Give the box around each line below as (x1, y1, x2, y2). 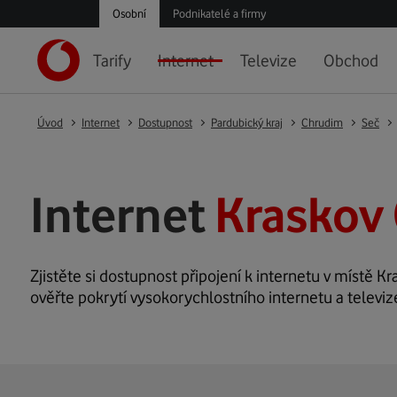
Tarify (93, 51, 131, 70)
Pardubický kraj (211, 115, 283, 129)
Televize (240, 51, 297, 70)
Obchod (323, 51, 378, 70)
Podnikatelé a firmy (173, 6, 266, 20)
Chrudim (301, 115, 343, 129)
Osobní (113, 6, 146, 20)
